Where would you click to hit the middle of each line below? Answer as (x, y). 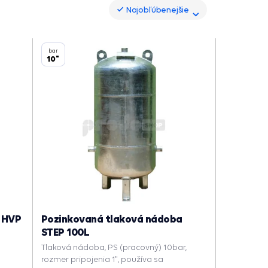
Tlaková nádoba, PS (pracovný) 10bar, (114, 247)
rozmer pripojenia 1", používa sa (102, 259)
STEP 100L (65, 232)
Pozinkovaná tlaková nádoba (112, 219)
